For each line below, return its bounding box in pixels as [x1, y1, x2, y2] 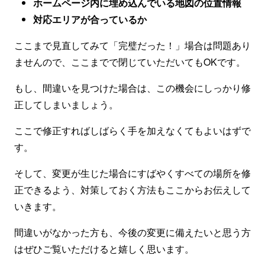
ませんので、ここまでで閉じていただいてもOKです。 [14, 55, 245, 69]
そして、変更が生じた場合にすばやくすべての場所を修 [14, 166, 251, 180]
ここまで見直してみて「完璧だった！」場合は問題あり [14, 38, 251, 52]
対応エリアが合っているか [33, 12, 147, 26]
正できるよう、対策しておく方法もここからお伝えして [14, 183, 251, 196]
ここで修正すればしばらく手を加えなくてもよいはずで [14, 124, 251, 137]
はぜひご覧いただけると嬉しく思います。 [14, 242, 194, 256]
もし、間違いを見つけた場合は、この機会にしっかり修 [14, 81, 251, 95]
